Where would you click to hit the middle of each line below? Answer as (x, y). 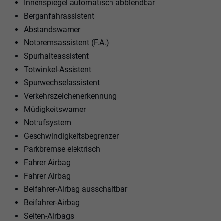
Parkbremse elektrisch (62, 149)
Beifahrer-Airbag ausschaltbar (75, 189)
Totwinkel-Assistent (57, 69)
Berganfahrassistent (59, 16)
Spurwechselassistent (62, 82)
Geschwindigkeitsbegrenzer (71, 136)
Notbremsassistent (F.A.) (66, 42)
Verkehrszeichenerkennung (70, 96)
